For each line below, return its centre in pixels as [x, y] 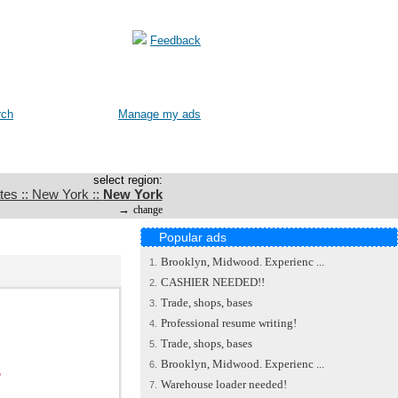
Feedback [175, 40]
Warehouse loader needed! [224, 384]
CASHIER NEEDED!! [213, 282]
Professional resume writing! [229, 323]
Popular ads [193, 237]
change [147, 210]
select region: [127, 180]
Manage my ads [159, 114]
